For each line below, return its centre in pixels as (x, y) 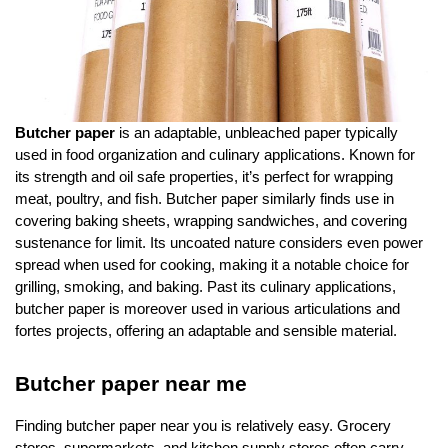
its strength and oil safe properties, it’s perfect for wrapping (204, 176)
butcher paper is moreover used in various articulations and (207, 308)
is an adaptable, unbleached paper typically (256, 132)
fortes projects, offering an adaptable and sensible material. (206, 330)
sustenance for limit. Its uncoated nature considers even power (219, 242)
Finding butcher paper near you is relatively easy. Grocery (203, 425)
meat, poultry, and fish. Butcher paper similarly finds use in (204, 198)
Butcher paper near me (131, 383)
